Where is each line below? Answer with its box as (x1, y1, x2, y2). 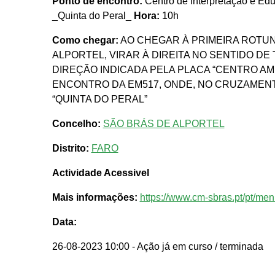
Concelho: (52, 118, 101, 130)
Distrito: (52, 143, 89, 154)
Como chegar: (52, 35, 118, 46)
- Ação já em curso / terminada (131, 241, 263, 252)
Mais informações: (52, 192, 137, 203)
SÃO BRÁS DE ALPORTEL (103, 118, 225, 130)
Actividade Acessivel (52, 168, 149, 179)
